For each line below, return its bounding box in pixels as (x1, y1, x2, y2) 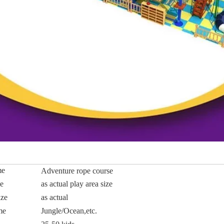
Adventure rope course (39, 166, 113, 175)
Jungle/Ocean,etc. (39, 206, 97, 215)
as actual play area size (39, 179, 112, 188)
